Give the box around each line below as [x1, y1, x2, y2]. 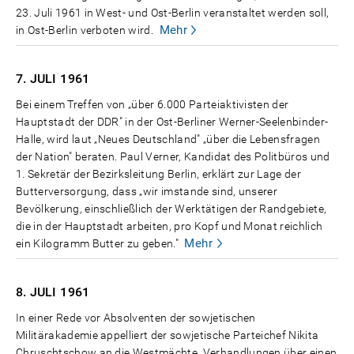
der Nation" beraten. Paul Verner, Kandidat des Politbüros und [16, 150, 330, 164]
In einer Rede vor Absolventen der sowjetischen [16, 311, 256, 325]
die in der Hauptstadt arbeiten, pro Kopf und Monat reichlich [16, 220, 323, 233]
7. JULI [16, 71, 57, 87]
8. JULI [16, 284, 57, 300]
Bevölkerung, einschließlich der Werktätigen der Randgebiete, [16, 202, 327, 216]
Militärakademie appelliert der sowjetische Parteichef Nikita [16, 329, 319, 342]
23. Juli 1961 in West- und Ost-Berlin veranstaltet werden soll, [16, 6, 330, 20]
